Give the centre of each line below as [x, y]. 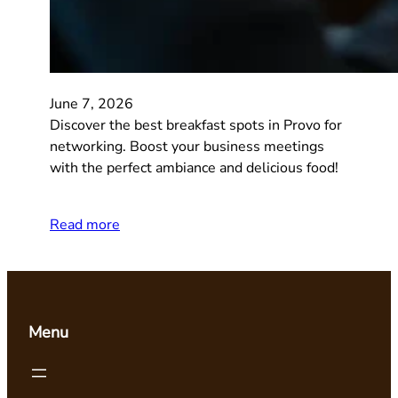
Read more [85, 224]
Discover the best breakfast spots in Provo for [196, 125]
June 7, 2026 [92, 103]
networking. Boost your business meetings [187, 146]
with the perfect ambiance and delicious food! [194, 167]
